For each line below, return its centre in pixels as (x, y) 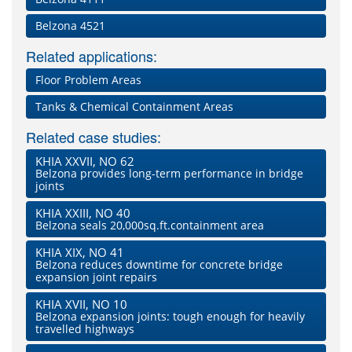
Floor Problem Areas (88, 80)
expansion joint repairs (96, 277)
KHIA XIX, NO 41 (80, 253)
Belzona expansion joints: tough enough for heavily (170, 317)
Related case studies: (93, 137)
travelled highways (85, 329)
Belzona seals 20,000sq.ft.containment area (150, 225)
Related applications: (92, 56)
